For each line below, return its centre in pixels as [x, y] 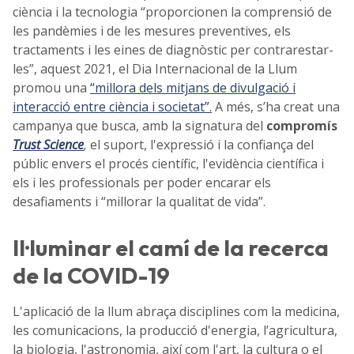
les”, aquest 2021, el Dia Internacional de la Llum [155, 69]
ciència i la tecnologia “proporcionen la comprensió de [172, 12]
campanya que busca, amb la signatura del [139, 126]
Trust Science [48, 145]
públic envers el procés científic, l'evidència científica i [168, 164]
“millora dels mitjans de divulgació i [193, 88]
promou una [51, 88]
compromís [302, 126]
